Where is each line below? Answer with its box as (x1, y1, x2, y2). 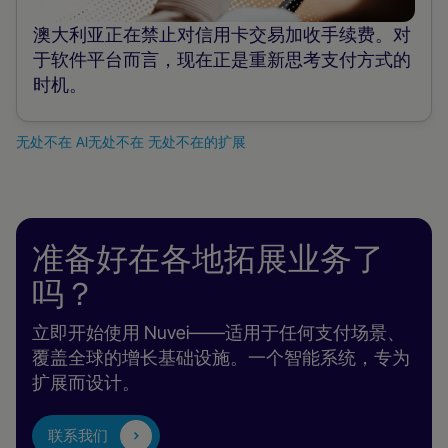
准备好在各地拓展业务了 (32, 236, 384, 281)
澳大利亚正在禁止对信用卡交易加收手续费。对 (33, 23, 411, 45)
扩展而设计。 (32, 371, 140, 393)
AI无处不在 (76, 132, 144, 150)
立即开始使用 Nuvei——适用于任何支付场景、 (32, 321, 405, 343)
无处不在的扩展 (148, 132, 246, 150)
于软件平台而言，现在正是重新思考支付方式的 (33, 48, 411, 70)
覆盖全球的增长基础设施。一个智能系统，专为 (32, 346, 410, 368)
